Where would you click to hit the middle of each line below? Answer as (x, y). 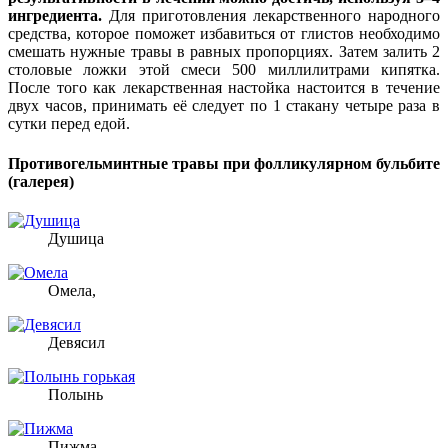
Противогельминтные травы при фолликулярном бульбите (224, 163)
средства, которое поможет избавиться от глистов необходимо (224, 34)
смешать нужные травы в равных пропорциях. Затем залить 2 (224, 52)
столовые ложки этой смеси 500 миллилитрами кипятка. (224, 70)
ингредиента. (55, 16)
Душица (76, 238)
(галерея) (41, 181)
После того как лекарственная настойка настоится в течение (224, 88)
